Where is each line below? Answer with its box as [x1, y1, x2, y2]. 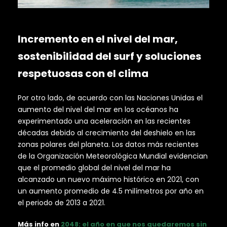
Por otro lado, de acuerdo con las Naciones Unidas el [18, 92, 203, 103]
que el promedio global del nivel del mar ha [18, 162, 171, 173]
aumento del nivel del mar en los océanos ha [18, 104, 178, 115]
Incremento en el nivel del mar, [18, 31, 178, 46]
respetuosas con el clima [18, 66, 148, 81]
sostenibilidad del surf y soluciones [18, 49, 201, 63]
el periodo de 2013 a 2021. [18, 197, 105, 208]
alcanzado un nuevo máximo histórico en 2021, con [18, 174, 199, 184]
